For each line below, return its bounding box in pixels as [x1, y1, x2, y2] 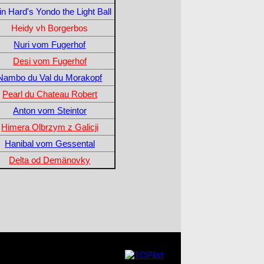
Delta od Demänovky [9, 154, 91, 165]
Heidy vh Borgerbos [11, 22, 88, 33]
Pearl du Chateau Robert [2, 88, 97, 99]
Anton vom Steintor [12, 105, 87, 115]
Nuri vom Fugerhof [14, 39, 86, 49]
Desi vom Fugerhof [12, 55, 87, 66]
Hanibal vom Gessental [4, 138, 95, 148]
